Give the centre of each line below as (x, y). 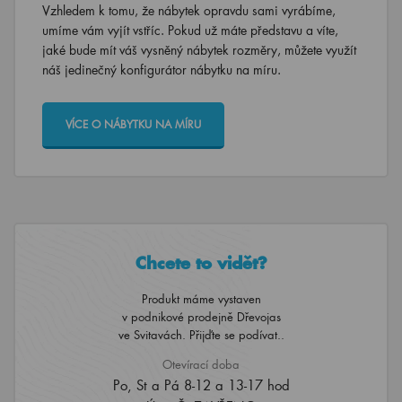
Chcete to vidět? (201, 263)
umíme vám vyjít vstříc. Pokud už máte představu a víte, (190, 30)
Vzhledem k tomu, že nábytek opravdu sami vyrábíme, (189, 10)
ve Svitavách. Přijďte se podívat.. (201, 334)
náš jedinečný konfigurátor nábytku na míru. (162, 70)
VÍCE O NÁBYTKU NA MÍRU (133, 124)
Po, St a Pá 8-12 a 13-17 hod (201, 385)
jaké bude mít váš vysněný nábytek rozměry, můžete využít (199, 50)
